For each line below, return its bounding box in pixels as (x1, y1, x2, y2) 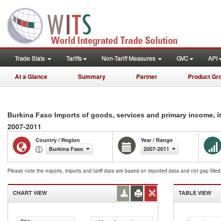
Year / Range (141, 136, 173, 144)
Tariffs (66, 54, 82, 62)
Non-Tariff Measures (102, 54, 157, 62)
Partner (136, 72, 157, 81)
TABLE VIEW (179, 189, 211, 196)
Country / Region (36, 136, 80, 144)
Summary (78, 72, 106, 81)
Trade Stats (15, 54, 46, 62)
